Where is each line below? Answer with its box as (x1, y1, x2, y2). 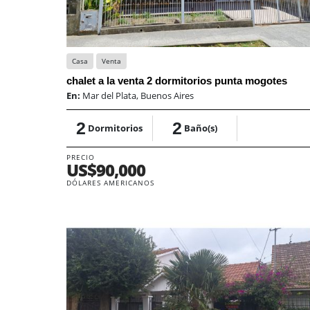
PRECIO (66, 152, 95, 162)
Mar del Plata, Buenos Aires (82, 89, 194, 102)
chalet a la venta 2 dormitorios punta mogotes (66, 74, 287, 86)
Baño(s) (183, 121, 217, 134)
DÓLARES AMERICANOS (66, 177, 154, 188)
